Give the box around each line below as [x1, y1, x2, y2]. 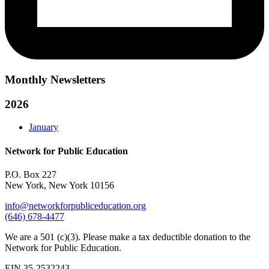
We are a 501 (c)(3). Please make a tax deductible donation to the [5, 231, 250, 242]
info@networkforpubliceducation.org [5, 200, 146, 211]
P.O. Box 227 [5, 169, 56, 180]
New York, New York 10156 [5, 180, 114, 190]
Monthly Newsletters [5, 73, 105, 86]
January [29, 122, 58, 133]
